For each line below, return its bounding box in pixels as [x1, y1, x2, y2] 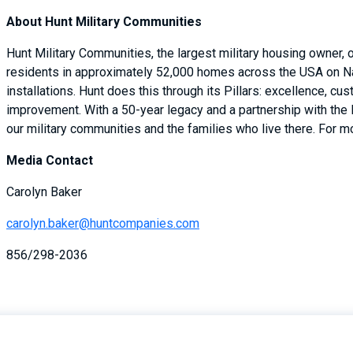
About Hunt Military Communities [6, 14, 202, 29]
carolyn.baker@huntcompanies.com [6, 216, 199, 231]
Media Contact [6, 153, 93, 168]
